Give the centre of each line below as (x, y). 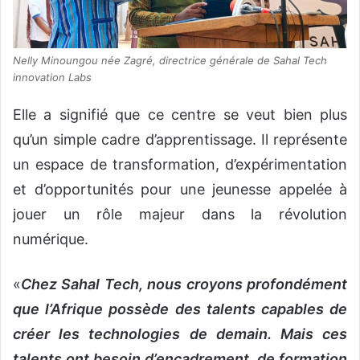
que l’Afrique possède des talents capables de (180, 309)
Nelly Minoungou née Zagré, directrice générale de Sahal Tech (170, 60)
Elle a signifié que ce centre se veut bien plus (180, 114)
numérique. (51, 239)
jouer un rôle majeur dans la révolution (180, 214)
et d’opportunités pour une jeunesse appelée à (180, 189)
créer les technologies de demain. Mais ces (180, 333)
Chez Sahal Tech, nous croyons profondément (184, 284)
